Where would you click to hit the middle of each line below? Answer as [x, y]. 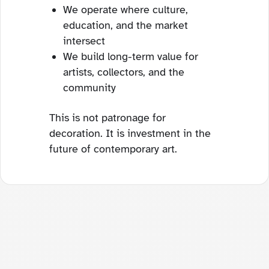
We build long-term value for [131, 56]
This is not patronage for [107, 118]
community [89, 88]
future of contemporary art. [113, 149]
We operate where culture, [125, 10]
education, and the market [125, 25]
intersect [84, 41]
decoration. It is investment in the [130, 133]
